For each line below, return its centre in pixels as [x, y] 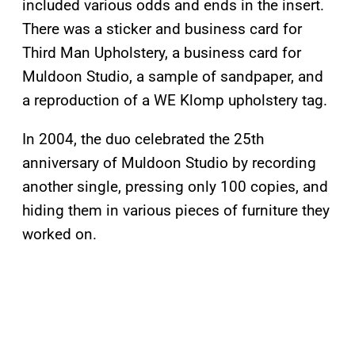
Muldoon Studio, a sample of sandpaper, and [173, 77]
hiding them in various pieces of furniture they [176, 211]
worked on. [59, 235]
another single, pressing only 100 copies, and [175, 187]
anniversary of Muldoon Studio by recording [169, 163]
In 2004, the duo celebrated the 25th [143, 139]
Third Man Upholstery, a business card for [162, 53]
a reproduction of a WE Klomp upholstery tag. [175, 101]
